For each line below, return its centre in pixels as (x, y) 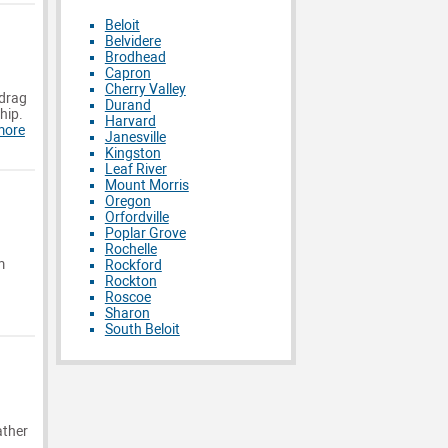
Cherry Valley (145, 89)
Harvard (130, 121)
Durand (127, 105)
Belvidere (132, 41)
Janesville (135, 137)
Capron (127, 73)
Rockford (133, 265)
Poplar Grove (145, 233)
